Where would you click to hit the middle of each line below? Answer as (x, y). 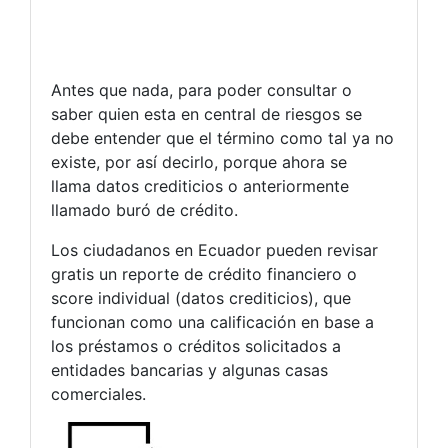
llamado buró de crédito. (144, 210)
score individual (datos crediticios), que (201, 298)
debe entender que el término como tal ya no (222, 138)
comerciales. (98, 394)
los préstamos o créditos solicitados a (196, 346)
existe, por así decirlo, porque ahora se (199, 162)
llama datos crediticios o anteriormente (200, 186)
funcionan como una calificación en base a (212, 322)
